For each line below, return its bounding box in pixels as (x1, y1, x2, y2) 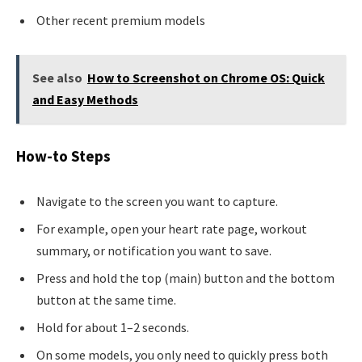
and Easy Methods (32, 91, 138, 108)
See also (32, 69, 82, 86)
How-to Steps (16, 146, 111, 166)
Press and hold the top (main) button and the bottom (36, 270, 335, 287)
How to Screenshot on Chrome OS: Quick (86, 69, 325, 86)
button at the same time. (36, 292, 176, 309)
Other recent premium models (36, 11, 205, 28)
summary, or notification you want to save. (36, 242, 271, 259)
